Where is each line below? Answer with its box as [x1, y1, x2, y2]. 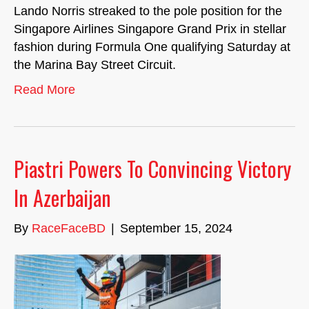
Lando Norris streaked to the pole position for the [14, 4, 282, 18]
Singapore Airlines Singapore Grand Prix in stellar [14, 22, 286, 36]
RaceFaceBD [32, 221, 106, 235]
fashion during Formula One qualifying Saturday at [14, 40, 290, 54]
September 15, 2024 [120, 221, 232, 235]
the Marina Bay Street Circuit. [14, 58, 176, 72]
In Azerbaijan [14, 182, 111, 213]
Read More [14, 83, 75, 97]
